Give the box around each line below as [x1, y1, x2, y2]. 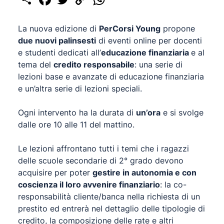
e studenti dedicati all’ [18, 47, 101, 57]
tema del [18, 59, 53, 69]
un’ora [136, 107, 160, 117]
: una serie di [134, 59, 182, 69]
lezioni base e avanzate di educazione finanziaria [18, 71, 204, 81]
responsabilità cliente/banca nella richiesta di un [18, 191, 200, 201]
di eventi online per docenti [96, 35, 202, 45]
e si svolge [160, 107, 203, 117]
